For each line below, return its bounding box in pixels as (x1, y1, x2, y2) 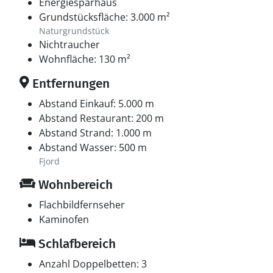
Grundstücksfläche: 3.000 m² (39, 10, 170, 24)
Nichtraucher (39, 38, 100, 51)
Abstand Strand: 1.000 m (39, 126, 152, 140)
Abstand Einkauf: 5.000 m (39, 97, 154, 110)
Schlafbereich (35, 236, 116, 252)
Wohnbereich (35, 177, 113, 193)
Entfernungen (29, 76, 110, 91)
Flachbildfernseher (39, 198, 125, 211)
